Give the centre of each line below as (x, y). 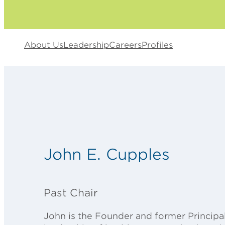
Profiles (157, 45)
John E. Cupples (107, 154)
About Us (44, 45)
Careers (125, 45)
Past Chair (71, 193)
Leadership (86, 45)
